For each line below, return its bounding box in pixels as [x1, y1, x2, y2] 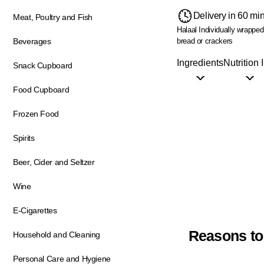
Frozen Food [13, 109, 60, 118]
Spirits [13, 133, 35, 143]
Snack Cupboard [13, 61, 72, 70]
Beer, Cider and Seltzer [13, 157, 95, 167]
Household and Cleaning [13, 230, 101, 239]
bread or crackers [177, 36, 233, 45]
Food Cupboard [13, 85, 70, 94]
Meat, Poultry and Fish [13, 12, 93, 22]
